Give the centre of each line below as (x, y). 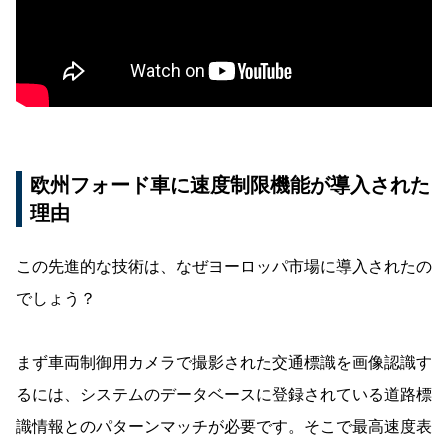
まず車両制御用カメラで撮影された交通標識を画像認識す (224, 363)
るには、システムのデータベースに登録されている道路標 (224, 395)
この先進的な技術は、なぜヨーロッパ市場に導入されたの (224, 267)
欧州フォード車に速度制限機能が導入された (230, 185)
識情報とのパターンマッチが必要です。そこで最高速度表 (224, 427)
